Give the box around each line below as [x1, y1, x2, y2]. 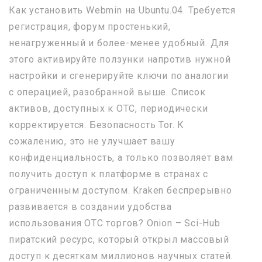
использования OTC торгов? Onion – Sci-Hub [9, 218, 220, 229]
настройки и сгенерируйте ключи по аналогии [9, 70, 229, 81]
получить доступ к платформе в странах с [9, 168, 209, 180]
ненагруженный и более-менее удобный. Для [9, 37, 229, 49]
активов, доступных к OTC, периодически [9, 103, 208, 114]
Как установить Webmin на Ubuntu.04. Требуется [9, 5, 236, 16]
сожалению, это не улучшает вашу [9, 136, 175, 147]
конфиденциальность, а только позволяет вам [9, 152, 233, 163]
